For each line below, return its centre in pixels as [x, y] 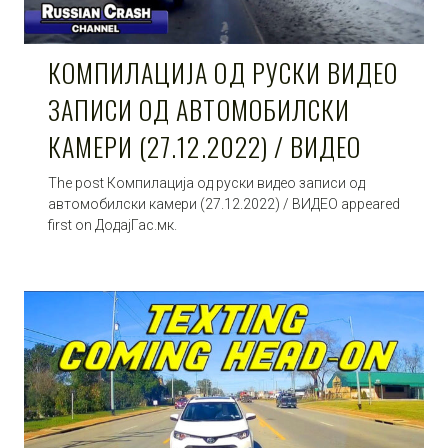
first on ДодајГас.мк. [112, 224]
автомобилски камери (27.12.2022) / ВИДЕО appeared [224, 203]
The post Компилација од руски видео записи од [206, 182]
